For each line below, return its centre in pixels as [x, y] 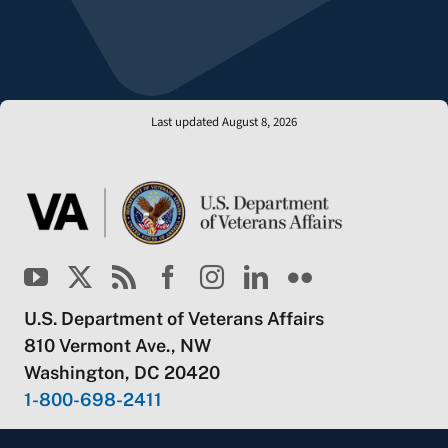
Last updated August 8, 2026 [224, 121]
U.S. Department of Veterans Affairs [173, 318]
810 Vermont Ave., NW [117, 345]
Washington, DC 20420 [121, 372]
